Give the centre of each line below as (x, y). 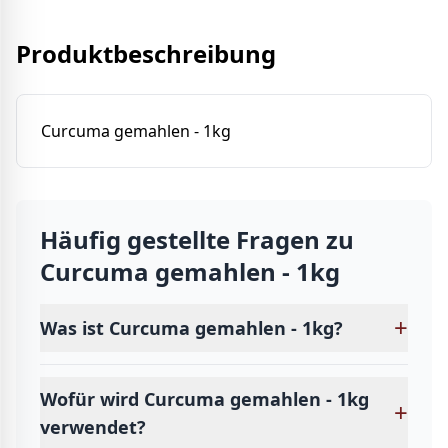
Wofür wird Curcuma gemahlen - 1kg (204, 399)
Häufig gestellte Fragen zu (197, 239)
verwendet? (93, 427)
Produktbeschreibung (146, 53)
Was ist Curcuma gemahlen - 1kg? (191, 328)
